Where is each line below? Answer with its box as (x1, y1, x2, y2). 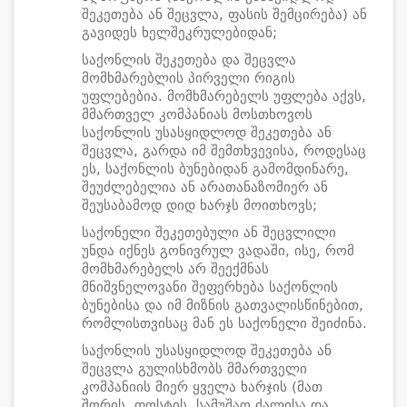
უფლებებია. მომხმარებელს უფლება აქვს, (82, 88, 366, 104)
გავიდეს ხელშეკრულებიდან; (82, 25, 277, 41)
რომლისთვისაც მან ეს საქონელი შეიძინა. (82, 315, 367, 332)
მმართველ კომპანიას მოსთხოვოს (82, 106, 313, 123)
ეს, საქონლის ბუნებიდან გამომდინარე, (82, 161, 349, 177)
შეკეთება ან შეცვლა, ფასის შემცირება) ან (82, 6, 367, 23)
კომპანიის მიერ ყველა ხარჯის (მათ (82, 379, 323, 395)
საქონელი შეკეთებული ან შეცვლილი (82, 224, 336, 241)
